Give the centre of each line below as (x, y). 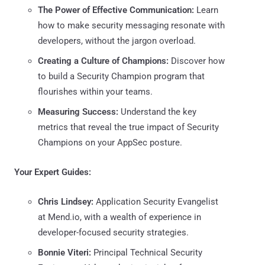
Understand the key (157, 112)
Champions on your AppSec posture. (110, 142)
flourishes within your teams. (95, 91)
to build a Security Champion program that (121, 76)
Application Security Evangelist (156, 201)
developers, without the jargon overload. (117, 41)
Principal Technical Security (147, 252)
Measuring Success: (78, 112)
